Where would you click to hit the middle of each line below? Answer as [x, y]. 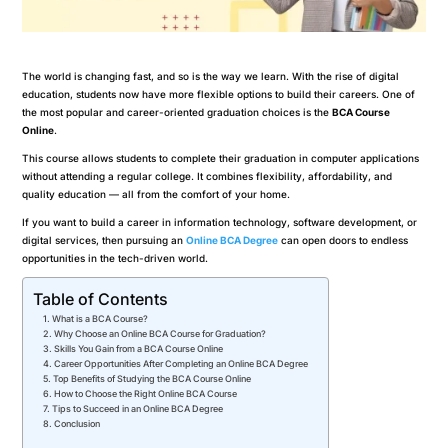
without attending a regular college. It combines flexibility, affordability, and [207, 175]
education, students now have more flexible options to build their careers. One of [219, 93]
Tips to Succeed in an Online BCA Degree [138, 408]
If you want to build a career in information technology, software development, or [220, 221]
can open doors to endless [343, 239]
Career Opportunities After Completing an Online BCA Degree [181, 363]
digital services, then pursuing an [104, 239]
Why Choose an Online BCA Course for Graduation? [160, 333]
